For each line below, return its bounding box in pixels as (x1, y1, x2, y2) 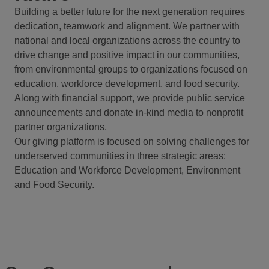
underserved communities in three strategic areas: (14, 151, 226, 162)
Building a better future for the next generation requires (14, 7, 245, 17)
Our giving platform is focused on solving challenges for (14, 136, 249, 147)
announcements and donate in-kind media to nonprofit (14, 107, 243, 118)
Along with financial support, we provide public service (14, 93, 245, 104)
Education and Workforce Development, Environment (14, 165, 240, 176)
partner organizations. (14, 122, 107, 133)
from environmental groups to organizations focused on (14, 64, 247, 75)
